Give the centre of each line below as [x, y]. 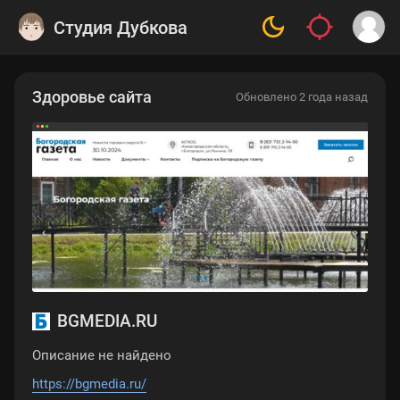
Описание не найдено [102, 356]
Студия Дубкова [121, 28]
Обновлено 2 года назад [302, 97]
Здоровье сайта [92, 97]
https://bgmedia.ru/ [89, 384]
